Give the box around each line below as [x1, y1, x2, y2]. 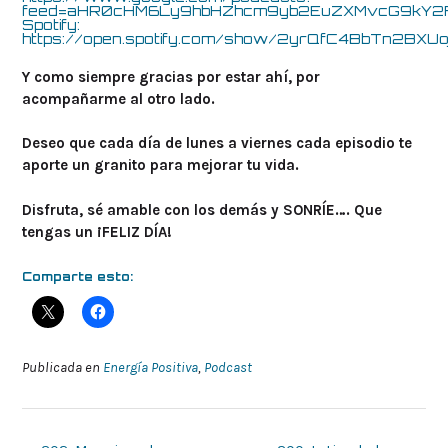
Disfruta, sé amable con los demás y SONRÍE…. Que [22, 200, 382, 219]
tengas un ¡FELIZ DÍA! [22, 222, 172, 241]
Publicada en [22, 359, 103, 377]
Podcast [204, 359, 252, 377]
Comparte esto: [22, 269, 133, 285]
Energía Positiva [103, 359, 198, 377]
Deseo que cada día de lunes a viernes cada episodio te [22, 134, 412, 153]
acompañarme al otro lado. [22, 89, 215, 108]
